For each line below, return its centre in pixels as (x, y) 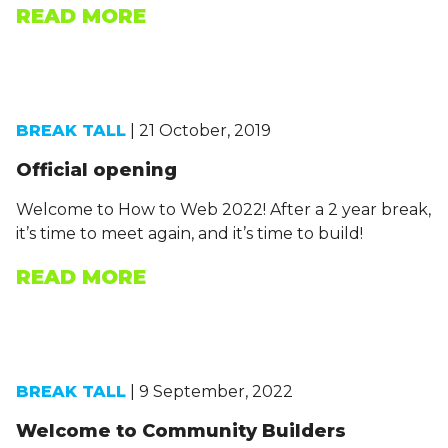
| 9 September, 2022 (209, 391)
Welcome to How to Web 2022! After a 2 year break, (223, 209)
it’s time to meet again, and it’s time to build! (189, 233)
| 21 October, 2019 (198, 130)
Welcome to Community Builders (181, 431)
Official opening (96, 170)
